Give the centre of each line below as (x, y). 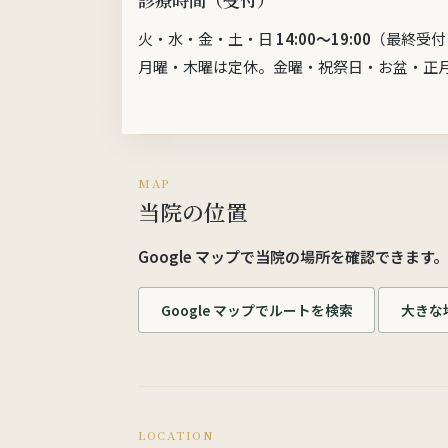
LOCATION (176, 434)
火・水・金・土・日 (207, 39)
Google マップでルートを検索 (256, 309)
